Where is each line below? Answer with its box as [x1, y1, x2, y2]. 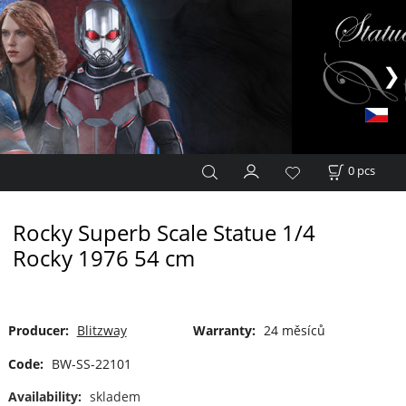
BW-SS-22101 [51, 355, 131, 373]
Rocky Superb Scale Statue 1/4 [12, 217, 315, 247]
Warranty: [192, 322, 256, 340]
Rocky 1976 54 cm [12, 243, 195, 273]
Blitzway [76, 322, 127, 340]
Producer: [7, 322, 69, 340]
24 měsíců [263, 322, 325, 340]
